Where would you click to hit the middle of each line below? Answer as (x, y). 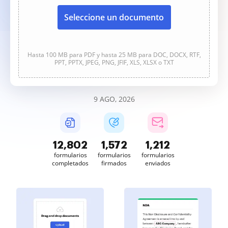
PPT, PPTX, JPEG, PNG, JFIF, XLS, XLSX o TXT (114, 62)
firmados (114, 163)
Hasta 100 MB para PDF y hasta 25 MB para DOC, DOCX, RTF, (114, 55)
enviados (158, 163)
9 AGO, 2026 (114, 99)
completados (70, 163)
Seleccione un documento (114, 17)
